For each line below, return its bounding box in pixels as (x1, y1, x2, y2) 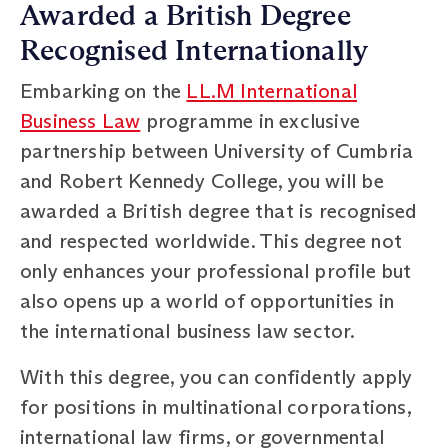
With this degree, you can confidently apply (20, 364, 413, 389)
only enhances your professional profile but (20, 258, 412, 283)
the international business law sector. (20, 318, 356, 343)
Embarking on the (20, 78, 187, 103)
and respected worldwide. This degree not (20, 228, 403, 253)
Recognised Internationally (20, 33, 369, 68)
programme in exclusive (140, 108, 361, 133)
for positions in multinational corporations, (20, 394, 411, 419)
